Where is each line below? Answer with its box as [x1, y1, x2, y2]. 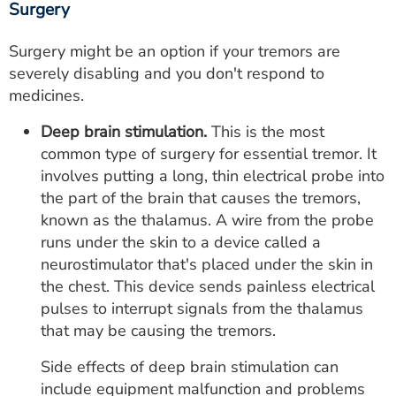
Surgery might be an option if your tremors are [9, 41, 340, 63]
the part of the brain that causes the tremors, [41, 187, 361, 209]
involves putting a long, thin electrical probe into [41, 165, 385, 187]
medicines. [9, 85, 84, 107]
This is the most [207, 121, 324, 143]
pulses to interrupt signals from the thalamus [41, 298, 363, 320]
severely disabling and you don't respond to [9, 63, 324, 85]
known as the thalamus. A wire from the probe [41, 209, 374, 232]
